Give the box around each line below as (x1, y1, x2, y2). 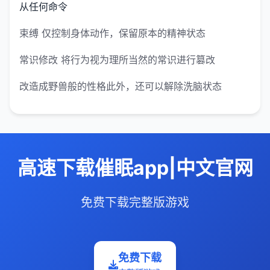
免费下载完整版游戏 (81, 195, 189, 210)
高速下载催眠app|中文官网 (17, 156, 253, 180)
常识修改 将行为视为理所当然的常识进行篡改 (19, 54, 215, 66)
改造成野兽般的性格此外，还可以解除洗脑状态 (19, 80, 222, 93)
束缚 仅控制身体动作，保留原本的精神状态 (19, 27, 206, 40)
